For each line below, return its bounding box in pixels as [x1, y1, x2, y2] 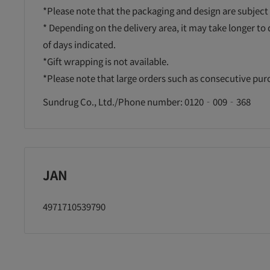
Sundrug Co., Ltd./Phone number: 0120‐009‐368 [43, 95, 251, 108]
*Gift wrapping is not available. [43, 55, 169, 68]
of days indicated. [43, 38, 116, 51]
